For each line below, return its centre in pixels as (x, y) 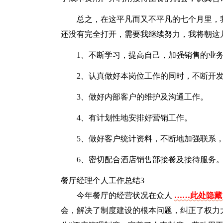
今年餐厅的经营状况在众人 (125, 195)
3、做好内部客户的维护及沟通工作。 (142, 97)
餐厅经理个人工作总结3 (103, 180)
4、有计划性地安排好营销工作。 (134, 118)
